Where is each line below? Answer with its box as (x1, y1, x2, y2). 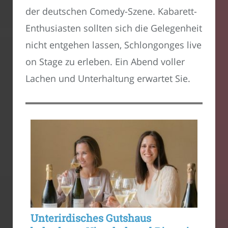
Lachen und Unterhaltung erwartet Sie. (25, 72, 190, 85)
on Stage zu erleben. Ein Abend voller (25, 55, 185, 68)
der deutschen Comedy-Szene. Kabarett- (25, 5, 197, 18)
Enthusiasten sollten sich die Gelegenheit (25, 22, 202, 35)
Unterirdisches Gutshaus (31, 211, 151, 225)
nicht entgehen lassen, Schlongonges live (25, 39, 202, 51)
